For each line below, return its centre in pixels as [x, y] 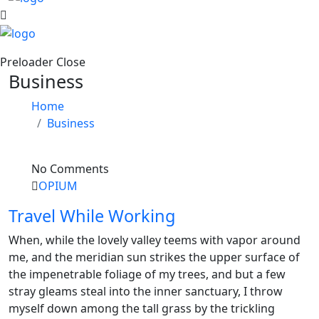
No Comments [70, 169]
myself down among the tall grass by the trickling [142, 309]
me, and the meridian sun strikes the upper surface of [154, 257]
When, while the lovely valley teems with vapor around [155, 240]
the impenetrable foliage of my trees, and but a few [147, 274]
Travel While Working [92, 216]
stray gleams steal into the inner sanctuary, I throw [146, 292]
